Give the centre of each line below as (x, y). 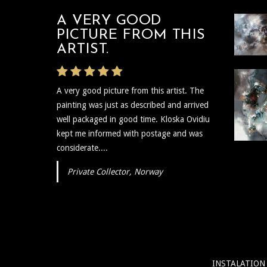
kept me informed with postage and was (130, 133)
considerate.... (82, 148)
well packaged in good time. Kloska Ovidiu (133, 119)
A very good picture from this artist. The (130, 90)
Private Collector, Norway (115, 171)
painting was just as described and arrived (133, 105)
